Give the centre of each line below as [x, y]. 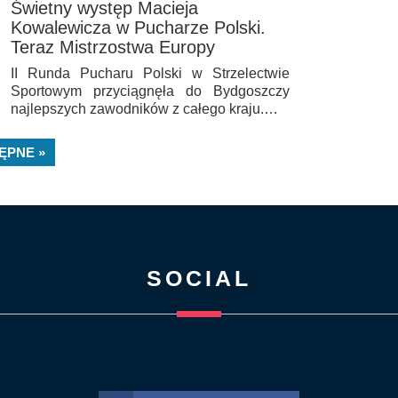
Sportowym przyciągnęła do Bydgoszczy [150, 91]
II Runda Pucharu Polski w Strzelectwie [150, 73]
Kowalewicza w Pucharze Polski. [138, 27]
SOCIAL [199, 278]
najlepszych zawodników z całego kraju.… [144, 108]
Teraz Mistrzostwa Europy [113, 47]
